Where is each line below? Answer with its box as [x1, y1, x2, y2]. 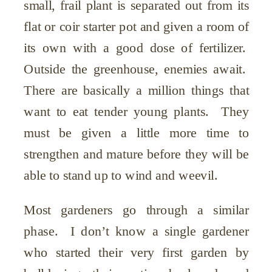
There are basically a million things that [24, 83, 250, 98]
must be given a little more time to [24, 125, 250, 140]
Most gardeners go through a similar [24, 203, 250, 217]
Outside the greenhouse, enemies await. [24, 61, 250, 76]
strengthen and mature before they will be [24, 146, 250, 161]
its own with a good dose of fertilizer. [24, 40, 250, 55]
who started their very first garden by [24, 245, 250, 260]
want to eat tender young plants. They [24, 104, 250, 119]
